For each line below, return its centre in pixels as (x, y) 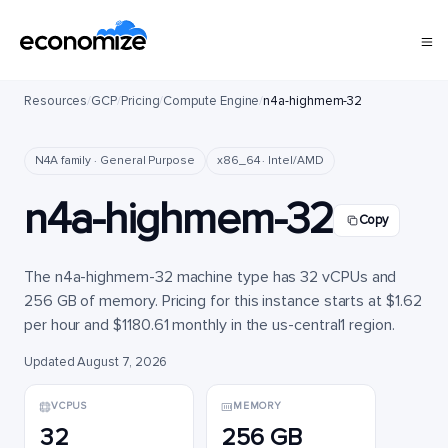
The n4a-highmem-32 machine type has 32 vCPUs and (210, 277)
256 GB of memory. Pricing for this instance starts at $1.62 (223, 301)
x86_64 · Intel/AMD (270, 160)
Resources (56, 101)
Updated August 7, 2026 (96, 362)
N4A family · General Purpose (115, 160)
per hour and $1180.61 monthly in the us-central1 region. (209, 325)
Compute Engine (211, 101)
